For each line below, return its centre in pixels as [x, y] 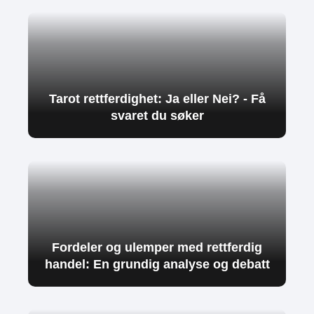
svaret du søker [157, 115]
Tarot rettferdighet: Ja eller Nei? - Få [157, 98]
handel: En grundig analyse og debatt [157, 264]
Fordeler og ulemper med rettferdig [157, 247]
